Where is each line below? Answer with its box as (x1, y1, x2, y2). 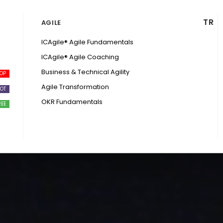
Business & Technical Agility (41, 67, 129, 77)
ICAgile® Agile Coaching (41, 52, 119, 62)
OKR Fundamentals (41, 97, 103, 107)
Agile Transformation (41, 82, 109, 92)
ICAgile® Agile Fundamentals (41, 37, 133, 47)
